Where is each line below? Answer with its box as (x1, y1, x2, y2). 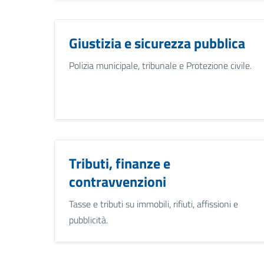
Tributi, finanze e (69, 152, 170, 174)
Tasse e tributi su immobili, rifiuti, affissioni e (69, 196, 238, 211)
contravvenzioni (69, 170, 166, 192)
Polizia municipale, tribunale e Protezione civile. (69, 58, 252, 72)
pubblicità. (69, 212, 108, 227)
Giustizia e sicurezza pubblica (69, 32, 245, 54)
